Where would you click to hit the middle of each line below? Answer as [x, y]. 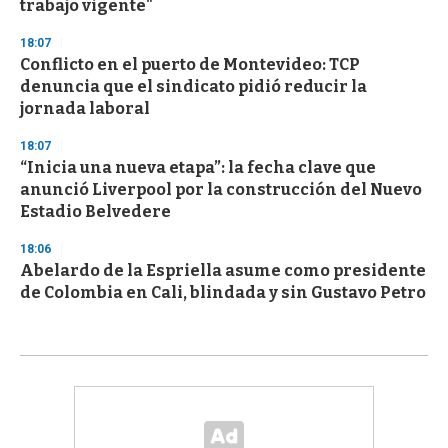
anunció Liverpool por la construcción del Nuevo [221, 189]
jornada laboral [85, 108]
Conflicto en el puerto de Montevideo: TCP [190, 64]
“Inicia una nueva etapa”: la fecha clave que [198, 167]
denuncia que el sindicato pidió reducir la [193, 86]
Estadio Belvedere [95, 211]
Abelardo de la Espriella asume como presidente [223, 270]
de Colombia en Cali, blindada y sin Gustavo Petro [223, 292]
